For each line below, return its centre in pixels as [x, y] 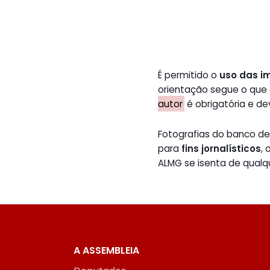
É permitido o [189, 75]
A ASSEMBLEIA [106, 251]
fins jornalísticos [221, 149]
